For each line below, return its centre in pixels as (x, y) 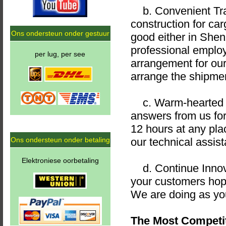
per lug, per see (60, 54)
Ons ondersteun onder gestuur (60, 33)
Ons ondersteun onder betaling (60, 140)
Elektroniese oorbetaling (60, 160)
